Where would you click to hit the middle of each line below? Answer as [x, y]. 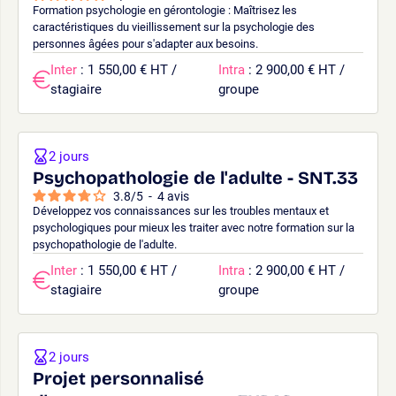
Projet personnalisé [118, 378]
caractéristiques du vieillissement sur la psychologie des [174, 27]
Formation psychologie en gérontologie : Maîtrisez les [165, 10]
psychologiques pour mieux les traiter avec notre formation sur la [194, 227]
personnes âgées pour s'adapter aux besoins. [145, 43]
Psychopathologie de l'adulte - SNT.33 [195, 177]
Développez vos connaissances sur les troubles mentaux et [181, 210]
